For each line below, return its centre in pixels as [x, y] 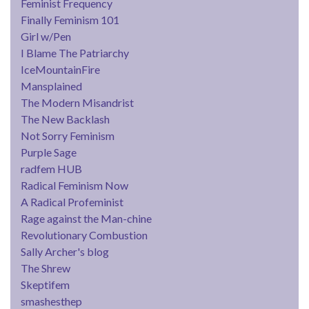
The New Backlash [65, 119]
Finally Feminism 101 [70, 19]
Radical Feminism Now [74, 185]
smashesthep [51, 301]
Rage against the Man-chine [86, 218]
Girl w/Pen [46, 36]
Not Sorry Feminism [68, 135]
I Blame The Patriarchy [75, 52]
